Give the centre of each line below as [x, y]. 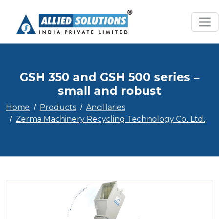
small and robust [109, 91]
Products [58, 107]
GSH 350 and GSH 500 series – [109, 77]
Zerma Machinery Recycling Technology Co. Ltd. [110, 119]
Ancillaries [106, 107]
